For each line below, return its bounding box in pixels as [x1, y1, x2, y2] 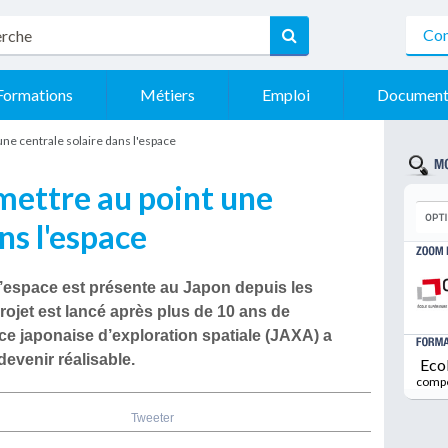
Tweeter [130, 411, 174, 426]
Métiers [140, 85, 195, 104]
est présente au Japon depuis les [58, 279, 314, 297]
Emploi [262, 85, 310, 104]
